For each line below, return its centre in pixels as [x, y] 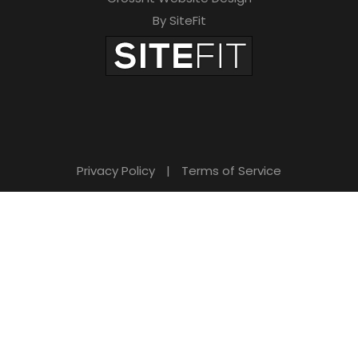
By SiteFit [179, 20]
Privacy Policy [116, 171]
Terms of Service [231, 171]
